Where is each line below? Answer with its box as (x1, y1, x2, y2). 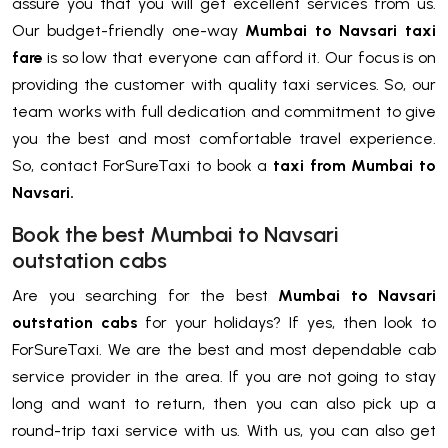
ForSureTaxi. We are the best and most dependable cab (12, 339, 436, 359)
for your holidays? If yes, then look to (145, 312, 436, 332)
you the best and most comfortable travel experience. (12, 128, 436, 148)
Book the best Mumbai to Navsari (12, 220, 339, 248)
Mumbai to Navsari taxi (245, 20, 436, 40)
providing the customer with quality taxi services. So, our (12, 74, 436, 94)
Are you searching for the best (12, 285, 278, 305)
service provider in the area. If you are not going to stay (12, 366, 436, 386)
